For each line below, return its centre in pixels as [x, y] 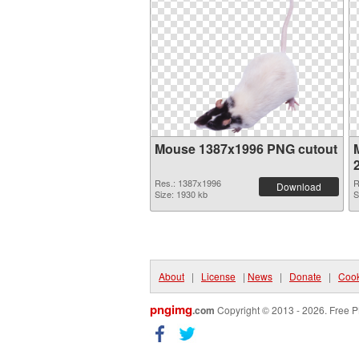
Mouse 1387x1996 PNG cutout [246, 149]
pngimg [171, 309]
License [218, 276]
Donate [305, 276]
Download [299, 186]
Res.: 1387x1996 [188, 183]
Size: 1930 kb [181, 194]
